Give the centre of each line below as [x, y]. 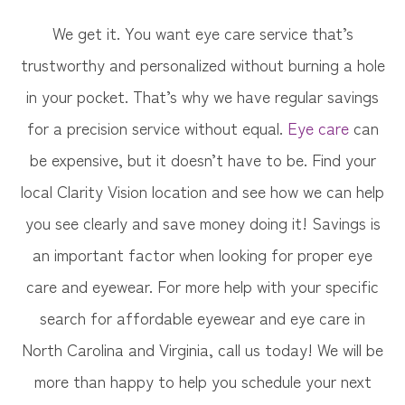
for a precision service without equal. [157, 127]
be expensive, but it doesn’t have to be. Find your [202, 159]
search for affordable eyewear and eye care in [202, 317]
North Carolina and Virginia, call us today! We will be [202, 349]
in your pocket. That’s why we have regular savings [202, 96]
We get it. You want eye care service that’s [202, 33]
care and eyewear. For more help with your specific [202, 286]
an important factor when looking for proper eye [202, 254]
